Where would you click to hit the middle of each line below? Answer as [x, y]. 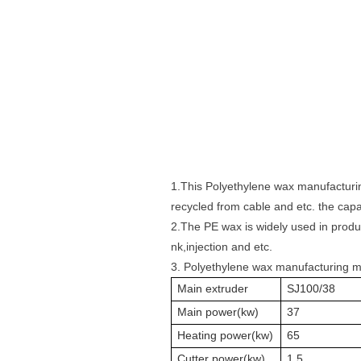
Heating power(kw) [226, 335]
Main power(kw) [218, 312]
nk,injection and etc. [222, 247]
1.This [188, 186]
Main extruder [213, 288]
